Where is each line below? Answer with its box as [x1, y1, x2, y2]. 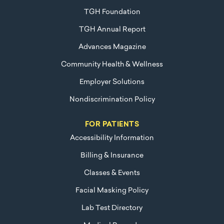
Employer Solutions [79, 78, 144, 86]
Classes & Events [84, 169, 140, 177]
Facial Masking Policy [75, 186, 148, 194]
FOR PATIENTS [84, 120, 139, 128]
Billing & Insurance [80, 151, 143, 159]
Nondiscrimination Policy [69, 95, 155, 103]
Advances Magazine [78, 43, 146, 51]
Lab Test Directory [81, 204, 142, 212]
